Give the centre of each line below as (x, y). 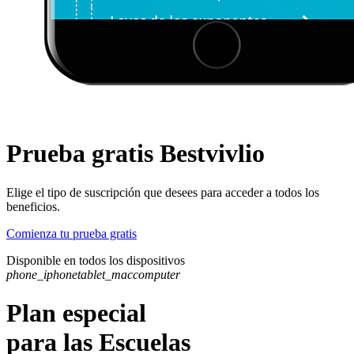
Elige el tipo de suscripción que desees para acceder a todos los (163, 192)
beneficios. (33, 206)
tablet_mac (105, 274)
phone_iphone (42, 274)
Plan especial (76, 313)
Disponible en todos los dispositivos (96, 260)
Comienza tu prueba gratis (72, 233)
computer (156, 274)
